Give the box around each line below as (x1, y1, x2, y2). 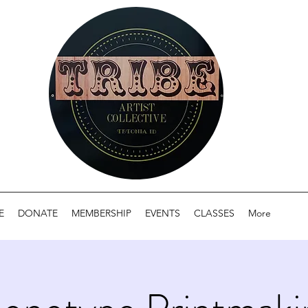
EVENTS (145, 207, 180, 219)
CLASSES (194, 207, 234, 219)
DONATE (18, 207, 58, 219)
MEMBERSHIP (71, 207, 131, 219)
